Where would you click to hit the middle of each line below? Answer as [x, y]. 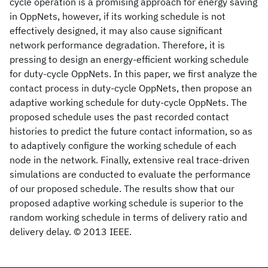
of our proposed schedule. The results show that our [122, 188]
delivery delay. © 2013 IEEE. [71, 232]
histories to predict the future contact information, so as [131, 131]
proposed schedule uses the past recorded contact [119, 117]
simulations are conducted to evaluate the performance [130, 174]
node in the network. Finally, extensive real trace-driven [130, 160]
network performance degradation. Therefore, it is [117, 45]
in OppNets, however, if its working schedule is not [118, 16]
